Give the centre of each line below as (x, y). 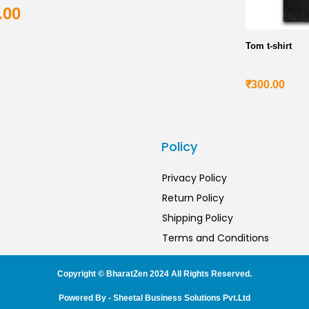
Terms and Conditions (216, 238)
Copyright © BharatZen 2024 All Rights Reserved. (154, 274)
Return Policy (193, 198)
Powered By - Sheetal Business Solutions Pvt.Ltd (154, 298)
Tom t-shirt (269, 46)
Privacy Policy (195, 178)
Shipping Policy (198, 218)
